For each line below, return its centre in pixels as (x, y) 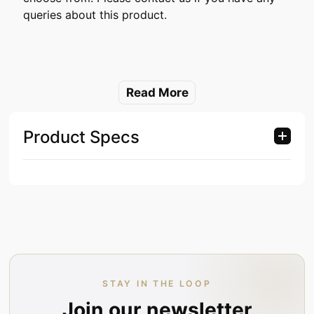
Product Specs (81, 137)
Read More (157, 93)
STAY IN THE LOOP (157, 283)
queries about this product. (95, 15)
